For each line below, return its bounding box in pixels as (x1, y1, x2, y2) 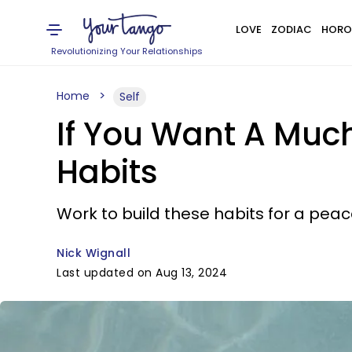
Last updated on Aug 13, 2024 (57, 265, 227, 280)
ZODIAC (270, 22, 312, 37)
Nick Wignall (57, 245, 130, 261)
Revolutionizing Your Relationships (51, 45, 203, 57)
